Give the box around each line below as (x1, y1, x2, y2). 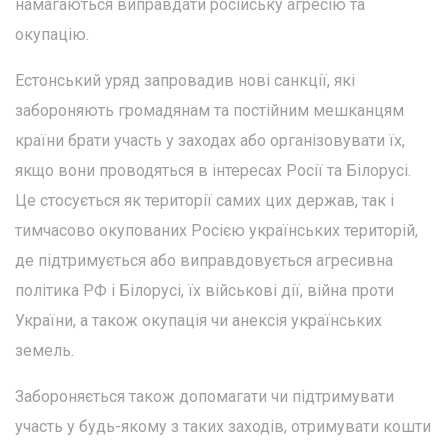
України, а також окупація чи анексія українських (15, 310, 382, 330)
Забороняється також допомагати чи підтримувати (15, 386, 394, 406)
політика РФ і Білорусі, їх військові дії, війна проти (15, 280, 394, 300)
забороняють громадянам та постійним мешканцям (15, 100, 404, 120)
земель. (15, 340, 74, 360)
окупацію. (15, 24, 89, 44)
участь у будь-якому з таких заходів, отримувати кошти (15, 416, 431, 436)
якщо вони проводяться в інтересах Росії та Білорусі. (15, 160, 411, 180)
